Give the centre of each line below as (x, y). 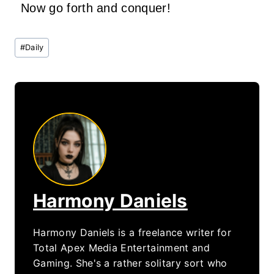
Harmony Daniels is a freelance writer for (132, 232)
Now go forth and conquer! (96, 8)
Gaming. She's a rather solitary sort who (130, 263)
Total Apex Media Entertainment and (121, 247)
